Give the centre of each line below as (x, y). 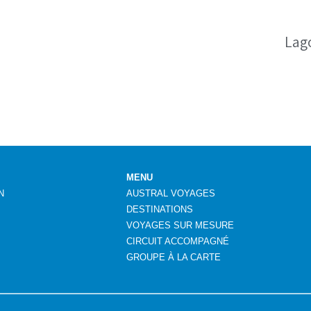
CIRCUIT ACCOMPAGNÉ (177, 242)
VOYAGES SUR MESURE (180, 226)
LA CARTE (197, 258)
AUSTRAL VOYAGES (170, 194)
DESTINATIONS (159, 210)
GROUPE (147, 258)
